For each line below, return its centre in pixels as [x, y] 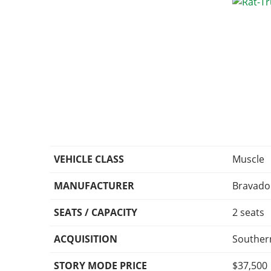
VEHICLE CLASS [89, 159]
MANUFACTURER [94, 186]
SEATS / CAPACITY [96, 213]
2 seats [249, 213]
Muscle [249, 159]
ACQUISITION [86, 239]
